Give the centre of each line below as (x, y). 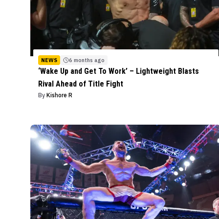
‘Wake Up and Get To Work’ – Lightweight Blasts (119, 71)
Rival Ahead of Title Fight (81, 84)
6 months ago (87, 60)
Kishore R (59, 95)
